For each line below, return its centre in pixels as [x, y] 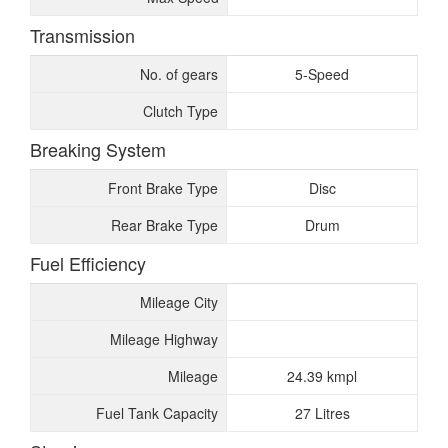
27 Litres [322, 413]
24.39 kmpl [322, 376]
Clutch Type [180, 111]
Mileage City [179, 302]
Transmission [82, 35]
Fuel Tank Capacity [157, 413]
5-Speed [322, 74]
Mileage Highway [164, 339]
